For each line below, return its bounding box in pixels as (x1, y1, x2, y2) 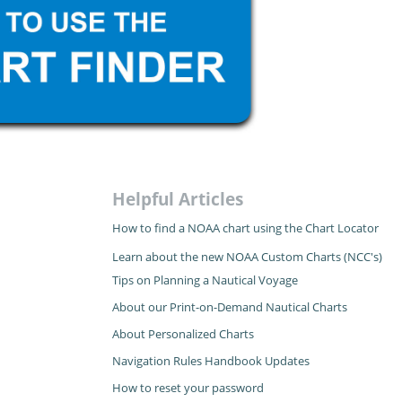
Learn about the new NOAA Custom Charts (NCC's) (112, 249, 383, 266)
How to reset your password (112, 380, 265, 397)
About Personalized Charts (112, 326, 255, 343)
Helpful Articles (112, 188, 244, 212)
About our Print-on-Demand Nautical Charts (112, 299, 348, 316)
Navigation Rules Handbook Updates (112, 353, 310, 370)
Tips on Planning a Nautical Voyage (112, 272, 299, 289)
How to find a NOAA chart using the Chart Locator (112, 220, 380, 237)
